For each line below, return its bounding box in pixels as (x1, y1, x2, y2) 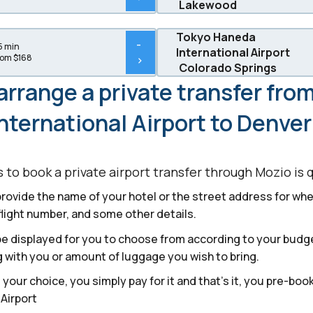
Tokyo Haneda (175, 29, 256, 45)
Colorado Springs (179, 59, 277, 75)
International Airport (175, 44, 290, 60)
